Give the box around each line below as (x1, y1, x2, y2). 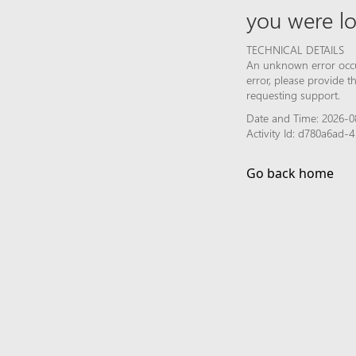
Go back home (246, 164, 334, 182)
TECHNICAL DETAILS (246, 41, 344, 57)
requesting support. (246, 87, 340, 103)
